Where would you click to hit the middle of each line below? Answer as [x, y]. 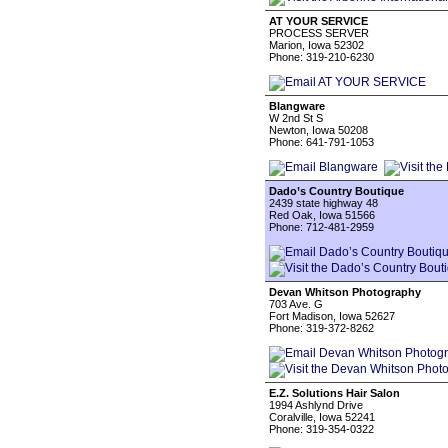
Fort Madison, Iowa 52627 [332, 316]
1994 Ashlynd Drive [316, 405]
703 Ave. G [296, 304]
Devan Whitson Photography [345, 292]
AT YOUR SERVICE [318, 21]
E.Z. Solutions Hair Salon [334, 393]
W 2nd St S [296, 118]
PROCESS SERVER [319, 33]
